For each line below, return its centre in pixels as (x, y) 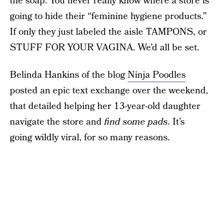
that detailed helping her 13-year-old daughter (105, 106)
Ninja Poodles (157, 75)
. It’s (176, 122)
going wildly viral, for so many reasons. (90, 138)
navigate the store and (57, 122)
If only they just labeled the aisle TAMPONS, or (108, 32)
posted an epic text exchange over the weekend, (109, 91)
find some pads (136, 122)
